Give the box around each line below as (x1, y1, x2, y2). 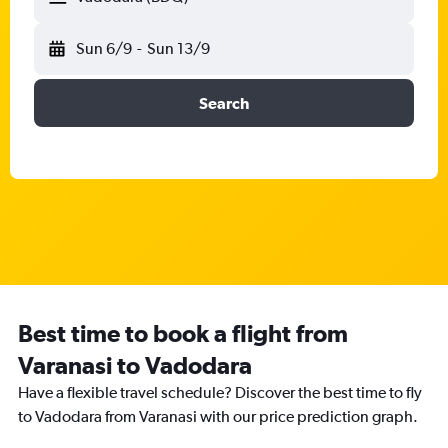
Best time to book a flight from (18, 319, 348, 347)
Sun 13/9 (146, 39, 210, 58)
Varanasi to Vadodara (18, 351, 252, 379)
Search (199, 94, 249, 112)
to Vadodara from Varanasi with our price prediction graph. (18, 407, 418, 426)
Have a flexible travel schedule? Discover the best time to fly (18, 383, 422, 402)
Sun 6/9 (76, 39, 132, 58)
